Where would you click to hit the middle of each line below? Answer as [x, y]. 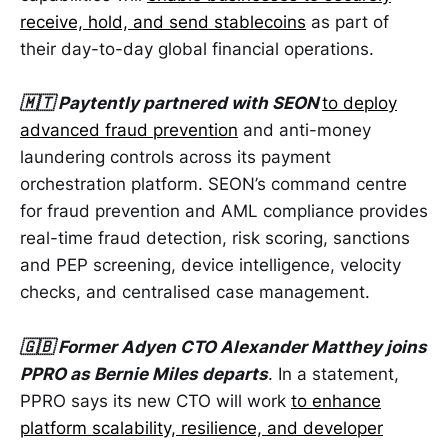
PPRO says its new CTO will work [155, 400]
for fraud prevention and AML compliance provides [224, 211]
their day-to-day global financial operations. [197, 49]
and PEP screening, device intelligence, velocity [210, 265]
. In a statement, [333, 373]
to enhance [336, 400]
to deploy [359, 103]
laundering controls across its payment [175, 157]
